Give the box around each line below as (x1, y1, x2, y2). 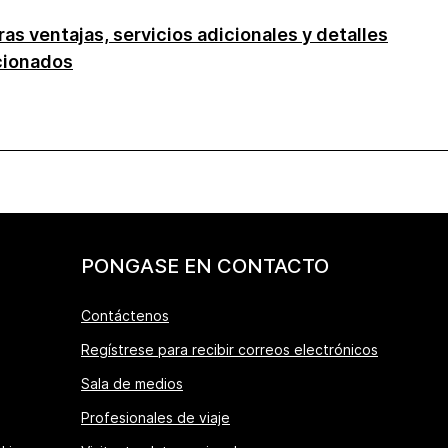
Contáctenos (81, 306, 169, 324)
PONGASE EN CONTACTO (81, 253, 329, 278)
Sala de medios (81, 374, 183, 392)
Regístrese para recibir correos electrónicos (81, 340, 378, 358)
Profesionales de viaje (81, 408, 230, 426)
